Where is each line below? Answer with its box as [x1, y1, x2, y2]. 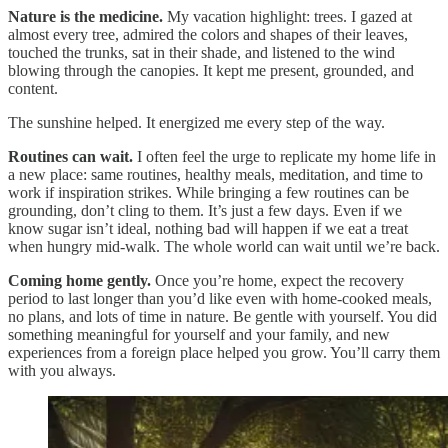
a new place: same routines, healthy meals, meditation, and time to [8, 165, 423, 183]
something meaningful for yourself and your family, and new [8, 325, 390, 343]
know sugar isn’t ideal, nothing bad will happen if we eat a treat [8, 219, 408, 237]
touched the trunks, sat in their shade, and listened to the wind [8, 43, 395, 61]
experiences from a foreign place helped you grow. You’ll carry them [8, 343, 440, 361]
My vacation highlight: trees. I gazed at [163, 7, 412, 25]
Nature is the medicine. [8, 7, 163, 25]
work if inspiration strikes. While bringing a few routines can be [8, 183, 409, 201]
